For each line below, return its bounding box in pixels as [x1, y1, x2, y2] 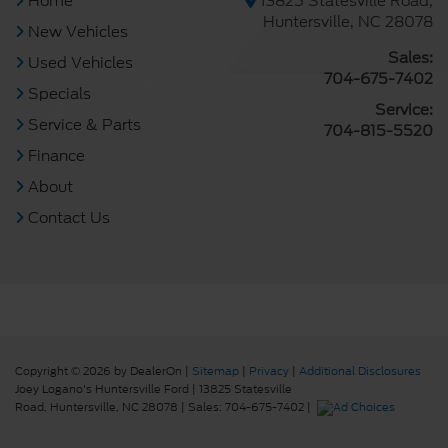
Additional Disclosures [299, 362, 421, 379]
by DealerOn [114, 362, 182, 379]
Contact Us [24, 206, 110, 229]
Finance [24, 144, 85, 167]
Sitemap [192, 362, 239, 379]
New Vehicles [24, 20, 128, 43]
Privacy [249, 362, 289, 379]
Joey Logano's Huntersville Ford [15, 380, 189, 397]
